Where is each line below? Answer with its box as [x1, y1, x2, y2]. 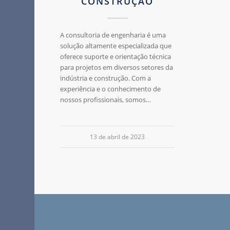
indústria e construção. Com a [60, 73, 151, 83]
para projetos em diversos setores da [60, 63, 174, 72]
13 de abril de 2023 [90, 132, 145, 141]
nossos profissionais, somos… [60, 95, 151, 105]
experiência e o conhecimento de [60, 84, 161, 94]
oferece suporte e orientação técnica [60, 52, 171, 62]
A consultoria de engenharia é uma [60, 30, 166, 40]
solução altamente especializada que [60, 41, 172, 51]
